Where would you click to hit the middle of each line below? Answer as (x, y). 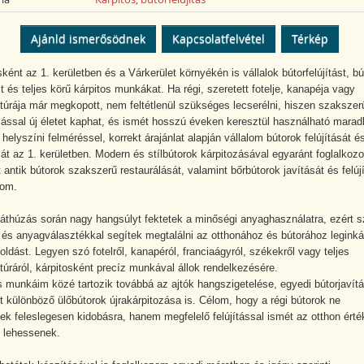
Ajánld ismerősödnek (88, 38)
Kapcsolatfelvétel (218, 38)
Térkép (310, 38)
